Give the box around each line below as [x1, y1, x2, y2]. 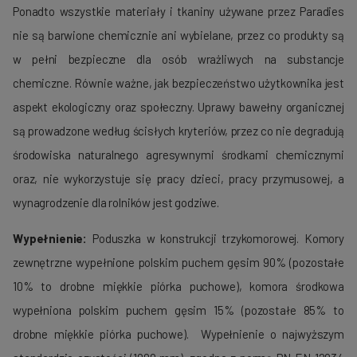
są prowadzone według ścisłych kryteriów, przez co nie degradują [13, 124, 344, 139]
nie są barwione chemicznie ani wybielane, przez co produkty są [13, 28, 344, 43]
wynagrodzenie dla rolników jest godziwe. [13, 195, 220, 210]
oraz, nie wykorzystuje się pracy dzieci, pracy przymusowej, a [13, 171, 344, 186]
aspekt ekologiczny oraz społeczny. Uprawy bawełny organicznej [13, 100, 344, 115]
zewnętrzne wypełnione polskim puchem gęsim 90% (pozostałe [13, 255, 344, 270]
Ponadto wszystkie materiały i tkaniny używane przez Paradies [13, 4, 344, 19]
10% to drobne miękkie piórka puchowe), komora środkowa [13, 279, 344, 294]
